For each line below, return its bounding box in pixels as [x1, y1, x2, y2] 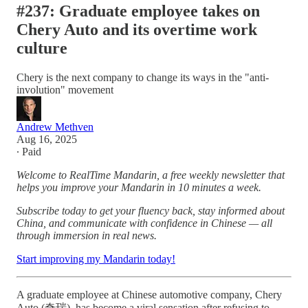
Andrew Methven [16, 120, 93, 133]
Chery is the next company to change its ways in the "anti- [16, 71, 269, 83]
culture [16, 38, 67, 57]
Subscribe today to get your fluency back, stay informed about [16, 204, 285, 217]
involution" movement [16, 83, 113, 96]
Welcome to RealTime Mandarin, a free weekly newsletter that [16, 168, 285, 181]
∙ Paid [16, 145, 41, 157]
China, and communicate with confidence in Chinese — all [16, 217, 272, 229]
